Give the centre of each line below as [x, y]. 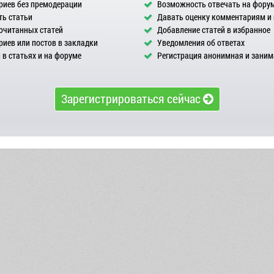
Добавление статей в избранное [213, 30]
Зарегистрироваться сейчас [132, 98]
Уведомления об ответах [200, 43]
